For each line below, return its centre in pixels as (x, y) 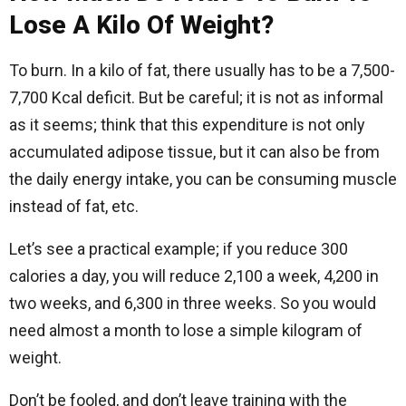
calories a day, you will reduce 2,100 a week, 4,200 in (194, 276)
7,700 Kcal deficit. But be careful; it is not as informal (196, 97)
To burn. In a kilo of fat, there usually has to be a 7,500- (202, 70)
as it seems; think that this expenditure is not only (187, 125)
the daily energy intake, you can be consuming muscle (203, 179)
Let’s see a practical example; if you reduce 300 (179, 249)
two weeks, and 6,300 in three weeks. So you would (193, 303)
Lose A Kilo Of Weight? (141, 25)
